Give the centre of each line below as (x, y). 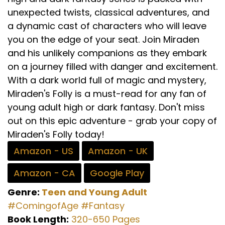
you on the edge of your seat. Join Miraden (103, 40)
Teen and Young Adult (94, 192)
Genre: (25, 192)
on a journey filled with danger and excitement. (113, 67)
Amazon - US (43, 151)
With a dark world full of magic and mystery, (107, 80)
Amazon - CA (44, 173)
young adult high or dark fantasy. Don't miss (106, 107)
